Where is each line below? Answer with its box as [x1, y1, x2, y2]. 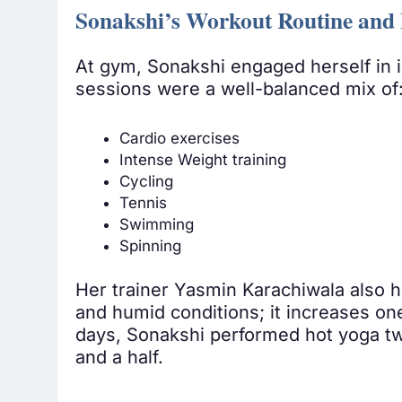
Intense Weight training [118, 150, 286, 169]
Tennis [118, 193, 167, 212]
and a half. [75, 346, 163, 369]
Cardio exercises [118, 128, 240, 147]
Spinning [118, 236, 181, 255]
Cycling [118, 171, 173, 190]
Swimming [118, 214, 194, 233]
